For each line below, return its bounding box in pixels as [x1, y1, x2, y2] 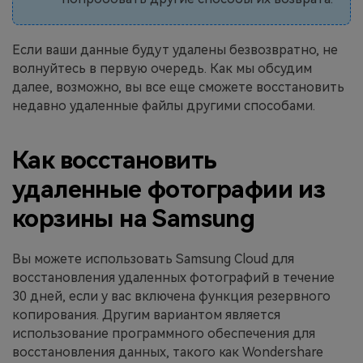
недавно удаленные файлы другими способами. [12, 98, 315, 114]
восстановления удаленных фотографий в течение [12, 269, 335, 285]
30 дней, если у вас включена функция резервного [12, 288, 331, 304]
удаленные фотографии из [12, 175, 326, 204]
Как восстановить [12, 146, 217, 175]
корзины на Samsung [12, 204, 255, 233]
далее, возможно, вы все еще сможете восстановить [12, 79, 344, 96]
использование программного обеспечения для [12, 325, 315, 341]
